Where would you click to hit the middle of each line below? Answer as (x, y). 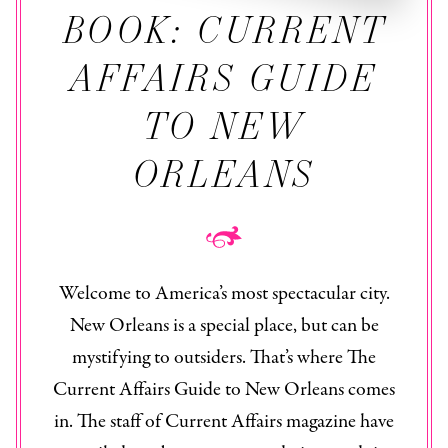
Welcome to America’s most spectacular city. (224, 294)
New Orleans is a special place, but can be (224, 326)
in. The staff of (109, 422)
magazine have (338, 422)
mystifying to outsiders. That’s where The (224, 358)
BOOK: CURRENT (224, 30)
